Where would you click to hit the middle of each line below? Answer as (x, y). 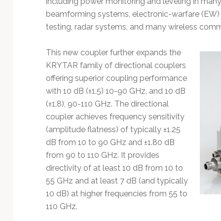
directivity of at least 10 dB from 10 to (114, 168)
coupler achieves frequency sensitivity (115, 116)
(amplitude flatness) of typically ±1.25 (113, 129)
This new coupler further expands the (113, 52)
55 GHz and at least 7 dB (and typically (117, 181)
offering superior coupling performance (116, 78)
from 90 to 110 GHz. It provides (102, 155)
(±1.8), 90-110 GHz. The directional (107, 104)
